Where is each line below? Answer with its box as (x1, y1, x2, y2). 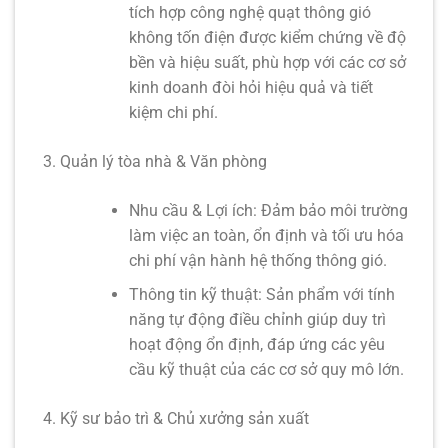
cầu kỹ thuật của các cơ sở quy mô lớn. (128, 360, 404, 380)
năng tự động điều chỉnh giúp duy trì (128, 310, 386, 330)
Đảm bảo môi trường (256, 200, 408, 220)
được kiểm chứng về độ (234, 27, 406, 47)
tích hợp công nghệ (128, 2, 268, 22)
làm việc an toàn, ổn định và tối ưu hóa (128, 225, 404, 245)
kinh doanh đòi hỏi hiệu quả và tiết (128, 77, 373, 97)
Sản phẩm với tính (261, 285, 395, 305)
